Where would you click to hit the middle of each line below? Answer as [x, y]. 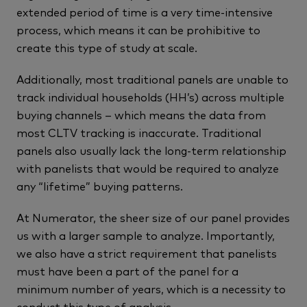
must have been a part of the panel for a [127, 270]
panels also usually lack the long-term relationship [151, 150]
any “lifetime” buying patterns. [100, 185]
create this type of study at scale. [107, 47]
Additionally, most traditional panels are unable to [152, 78]
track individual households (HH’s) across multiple [150, 96]
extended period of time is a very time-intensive [145, 11]
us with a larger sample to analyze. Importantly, [146, 235]
